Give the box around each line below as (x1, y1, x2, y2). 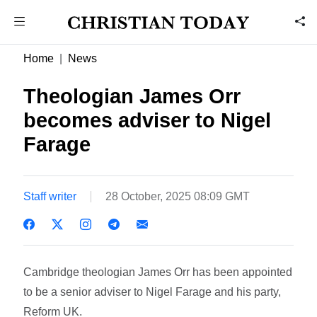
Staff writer (23, 190, 77, 202)
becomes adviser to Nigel (23, 109, 272, 132)
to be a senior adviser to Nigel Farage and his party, (23, 285, 282, 298)
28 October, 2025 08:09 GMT (105, 190, 250, 202)
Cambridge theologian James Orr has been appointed (23, 265, 293, 278)
